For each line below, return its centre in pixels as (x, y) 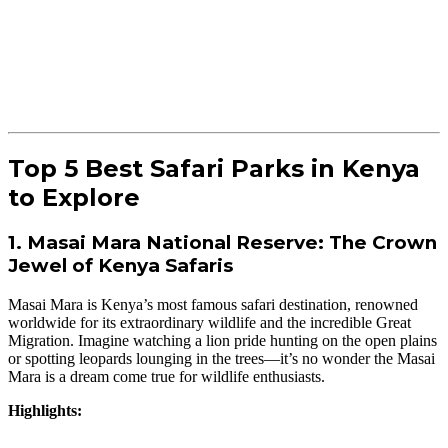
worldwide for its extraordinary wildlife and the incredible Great (209, 323)
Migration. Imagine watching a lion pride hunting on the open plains (222, 341)
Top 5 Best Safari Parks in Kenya (214, 168)
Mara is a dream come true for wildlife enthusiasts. (166, 377)
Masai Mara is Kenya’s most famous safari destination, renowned (213, 305)
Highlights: (45, 411)
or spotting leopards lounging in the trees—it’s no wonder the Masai (221, 359)
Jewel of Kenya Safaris (120, 266)
